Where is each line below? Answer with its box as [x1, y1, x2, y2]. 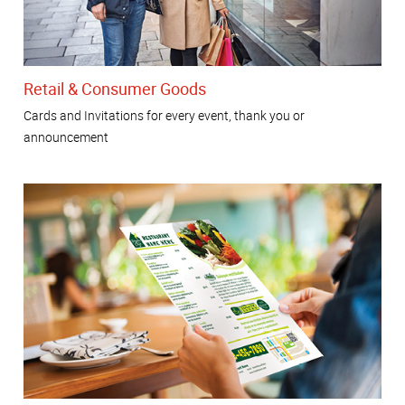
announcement [24, 128, 108, 146]
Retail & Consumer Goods [24, 77, 206, 99]
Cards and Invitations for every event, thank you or [24, 107, 305, 125]
